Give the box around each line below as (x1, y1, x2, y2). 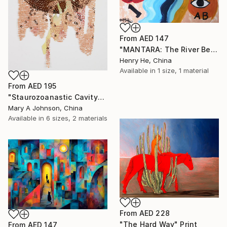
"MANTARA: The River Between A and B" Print (210, 45, 217, 54)
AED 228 (139, 208, 170, 217)
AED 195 (27, 81, 56, 90)
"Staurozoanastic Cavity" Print (97, 92, 104, 101)
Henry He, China (120, 56, 172, 64)
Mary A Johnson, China (8, 103, 83, 112)
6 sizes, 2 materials (46, 113, 107, 122)
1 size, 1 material (158, 66, 209, 74)
